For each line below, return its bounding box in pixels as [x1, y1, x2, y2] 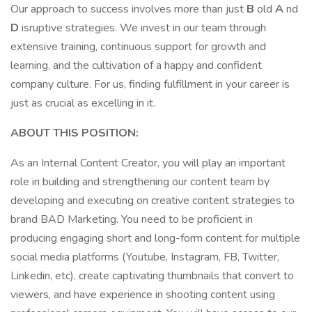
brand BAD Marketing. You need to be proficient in [10, 212, 253, 227]
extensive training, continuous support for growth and [10, 39, 266, 54]
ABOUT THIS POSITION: [10, 125, 139, 141]
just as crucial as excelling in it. [10, 95, 155, 111]
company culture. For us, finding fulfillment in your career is [10, 77, 290, 92]
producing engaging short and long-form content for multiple [10, 231, 300, 246]
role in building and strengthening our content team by [10, 174, 270, 189]
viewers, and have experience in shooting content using [10, 287, 275, 302]
